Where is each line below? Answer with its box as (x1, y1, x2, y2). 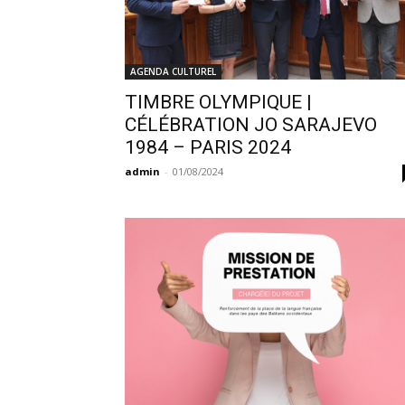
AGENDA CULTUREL (130, 65, 216, 79)
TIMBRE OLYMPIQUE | (125, 91, 312, 114)
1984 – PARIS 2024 (125, 137, 291, 159)
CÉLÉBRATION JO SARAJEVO (125, 114, 377, 137)
